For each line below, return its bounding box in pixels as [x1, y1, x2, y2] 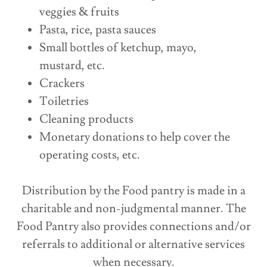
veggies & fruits [39, 4, 119, 20]
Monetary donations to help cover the [39, 129, 230, 145]
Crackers [39, 76, 85, 92]
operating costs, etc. [39, 147, 140, 163]
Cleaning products [39, 111, 133, 128]
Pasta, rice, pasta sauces [39, 22, 156, 38]
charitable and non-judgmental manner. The [21, 201, 246, 217]
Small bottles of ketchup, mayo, [39, 40, 197, 56]
